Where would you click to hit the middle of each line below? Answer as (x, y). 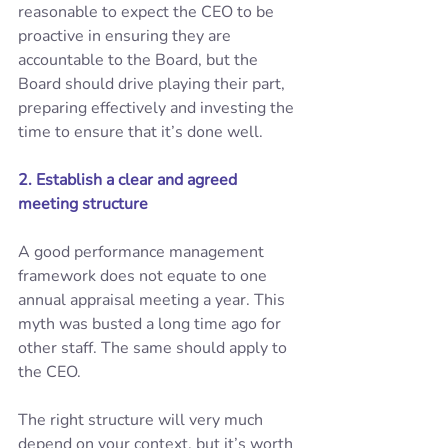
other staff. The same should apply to (154, 348)
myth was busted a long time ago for (151, 324)
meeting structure (83, 204)
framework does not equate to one (144, 276)
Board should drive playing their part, (153, 84)
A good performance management (143, 252)
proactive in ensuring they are (126, 36)
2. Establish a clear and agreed (129, 180)
